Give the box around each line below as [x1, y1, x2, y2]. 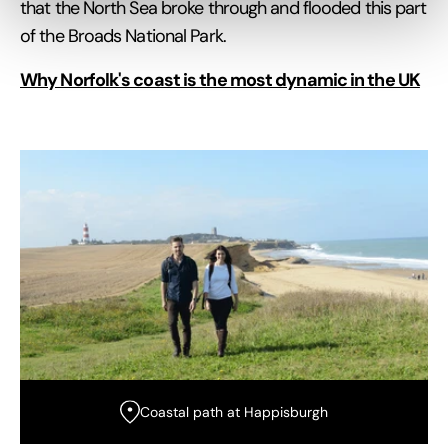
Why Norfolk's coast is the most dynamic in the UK [20, 68, 420, 92]
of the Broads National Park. [20, 25, 226, 48]
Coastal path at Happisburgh [140, 402, 328, 421]
